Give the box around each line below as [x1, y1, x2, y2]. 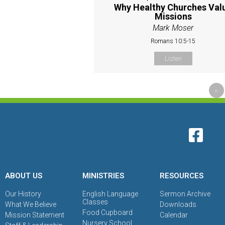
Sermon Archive [160, 189, 211, 198]
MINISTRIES [82, 171, 125, 180]
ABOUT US [5, 171, 42, 180]
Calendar [160, 210, 188, 219]
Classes [82, 197, 108, 206]
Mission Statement [5, 210, 64, 219]
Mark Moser [153, 23, 194, 33]
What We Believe [5, 200, 56, 208]
